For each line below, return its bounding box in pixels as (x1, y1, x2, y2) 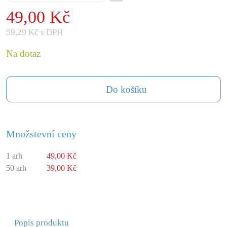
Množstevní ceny (6, 128, 77, 139)
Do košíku (105, 84, 147, 95)
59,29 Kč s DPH (6, 27, 63, 37)
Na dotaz (6, 48, 41, 59)
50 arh (6, 164, 26, 172)
